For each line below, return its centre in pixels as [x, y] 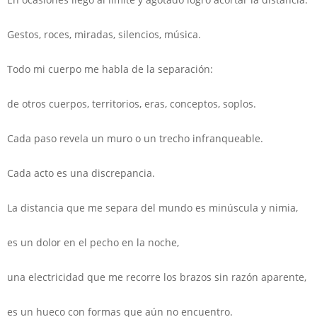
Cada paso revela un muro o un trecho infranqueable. [135, 138]
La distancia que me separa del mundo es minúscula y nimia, [152, 207]
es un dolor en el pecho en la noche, [93, 242]
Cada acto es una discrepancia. [81, 173]
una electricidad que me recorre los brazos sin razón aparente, [157, 277]
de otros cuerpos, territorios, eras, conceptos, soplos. [132, 103]
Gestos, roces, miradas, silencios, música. [104, 34]
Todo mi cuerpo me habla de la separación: [110, 69]
